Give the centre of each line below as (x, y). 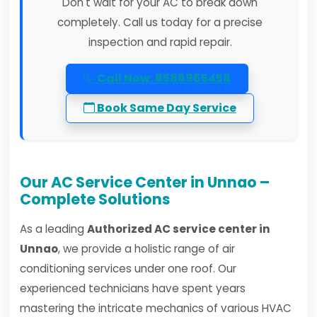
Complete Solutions (95, 199)
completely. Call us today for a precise (160, 22)
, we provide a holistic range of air (146, 249)
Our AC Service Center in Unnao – (145, 182)
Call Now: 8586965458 (163, 78)
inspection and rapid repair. (160, 42)
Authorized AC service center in (179, 229)
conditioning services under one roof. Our (128, 269)
